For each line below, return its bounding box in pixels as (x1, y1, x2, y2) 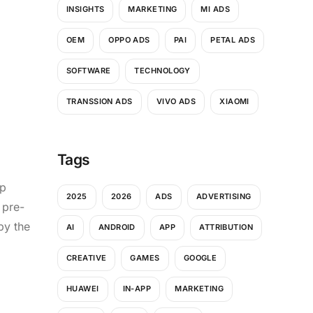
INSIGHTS (66, 4, 105, 15)
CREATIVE (66, 253, 107, 263)
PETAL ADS (210, 35, 256, 45)
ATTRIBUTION (199, 222, 254, 233)
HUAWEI (66, 284, 99, 294)
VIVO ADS (156, 96, 196, 107)
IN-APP (122, 284, 152, 294)
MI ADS (201, 4, 231, 15)
